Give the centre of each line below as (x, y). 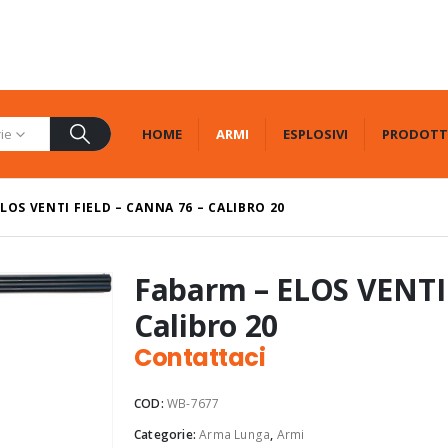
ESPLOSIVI (315, 133)
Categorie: (167, 434)
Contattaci (200, 357)
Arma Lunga (235, 434)
